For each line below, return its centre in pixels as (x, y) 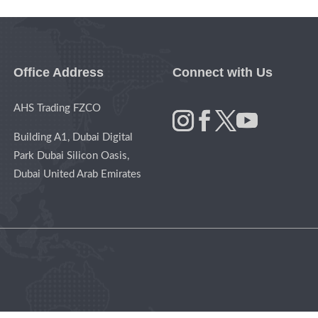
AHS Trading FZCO (57, 109)
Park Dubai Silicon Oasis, (72, 156)
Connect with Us (223, 72)
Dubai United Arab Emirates (78, 175)
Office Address (59, 72)
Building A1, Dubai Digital (73, 138)
